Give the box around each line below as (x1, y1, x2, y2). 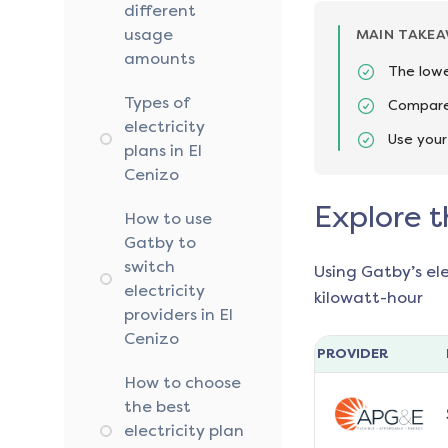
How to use (124, 209, 212, 229)
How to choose (124, 373, 241, 393)
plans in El (124, 141, 202, 161)
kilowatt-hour (313, 288, 423, 308)
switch (124, 257, 175, 277)
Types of (124, 93, 189, 113)
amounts (124, 49, 195, 69)
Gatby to (124, 233, 196, 253)
